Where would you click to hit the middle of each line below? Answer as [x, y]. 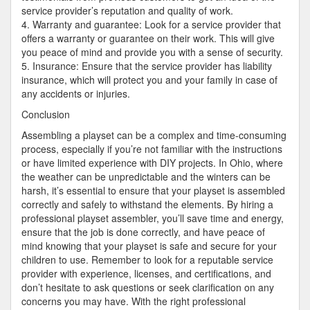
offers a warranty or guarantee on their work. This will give [148, 38]
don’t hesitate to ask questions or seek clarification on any [148, 287]
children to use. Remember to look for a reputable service [147, 259]
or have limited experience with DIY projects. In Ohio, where [152, 163]
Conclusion [46, 114]
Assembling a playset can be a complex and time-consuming [154, 135]
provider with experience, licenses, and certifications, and [146, 273]
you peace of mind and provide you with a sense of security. [152, 52]
